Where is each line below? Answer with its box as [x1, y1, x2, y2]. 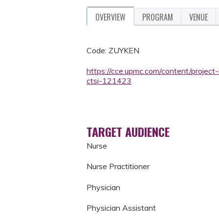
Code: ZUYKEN [87, 45, 139, 55]
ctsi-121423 [87, 76, 131, 86]
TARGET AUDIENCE [87, 122, 170, 140]
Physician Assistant [87, 202, 156, 213]
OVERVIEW [95, 11, 126, 23]
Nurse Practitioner [87, 161, 150, 172]
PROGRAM [142, 11, 173, 23]
